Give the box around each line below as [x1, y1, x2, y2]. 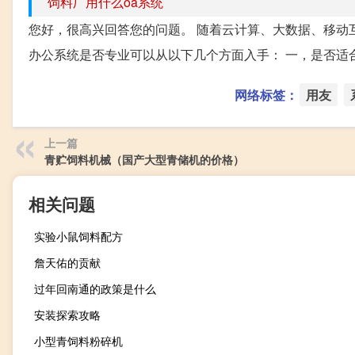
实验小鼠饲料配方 [34, 227, 123, 244]
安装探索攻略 [34, 306, 101, 323]
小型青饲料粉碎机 [34, 332, 123, 349]
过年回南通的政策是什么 [34, 280, 156, 296]
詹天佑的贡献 [34, 254, 101, 270]
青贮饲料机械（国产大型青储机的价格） [44, 151, 244, 167]
